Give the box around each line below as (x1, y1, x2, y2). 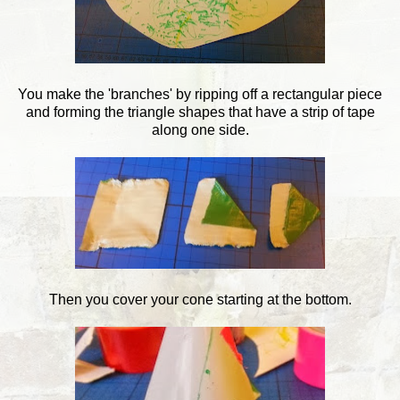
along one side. (151, 121, 249, 137)
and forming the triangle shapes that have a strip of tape (25, 104, 375, 120)
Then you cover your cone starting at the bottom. (48, 291, 352, 307)
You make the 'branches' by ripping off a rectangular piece (18, 86, 382, 102)
